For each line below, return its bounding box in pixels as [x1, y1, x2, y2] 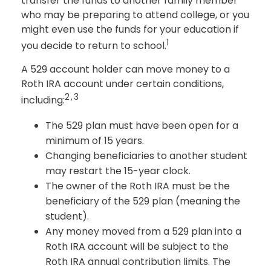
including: [21, 93, 65, 108]
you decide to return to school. [21, 39, 166, 53]
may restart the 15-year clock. [45, 163, 191, 178]
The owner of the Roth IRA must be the [45, 178, 230, 193]
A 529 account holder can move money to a [21, 62, 230, 77]
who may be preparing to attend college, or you [21, 7, 249, 22]
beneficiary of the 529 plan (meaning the [45, 194, 240, 208]
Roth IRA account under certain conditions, [21, 77, 224, 91]
